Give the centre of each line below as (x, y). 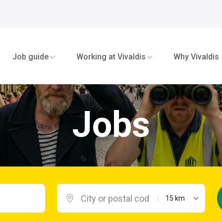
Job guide (30, 56)
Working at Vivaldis (111, 56)
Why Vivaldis (196, 56)
